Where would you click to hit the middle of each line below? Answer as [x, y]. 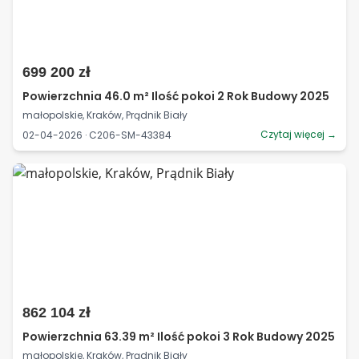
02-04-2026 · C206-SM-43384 [97, 135]
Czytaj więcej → [298, 134]
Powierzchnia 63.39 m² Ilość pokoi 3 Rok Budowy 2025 [179, 337]
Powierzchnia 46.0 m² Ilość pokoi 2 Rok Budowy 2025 [176, 96]
